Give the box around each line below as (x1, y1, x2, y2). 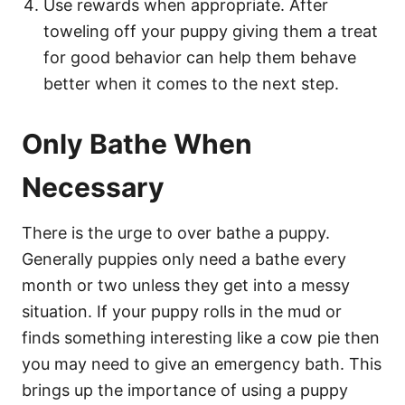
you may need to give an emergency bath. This (22, 353, 381, 373)
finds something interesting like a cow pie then (22, 327, 380, 347)
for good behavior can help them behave (43, 47, 356, 67)
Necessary (22, 170, 165, 203)
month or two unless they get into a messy (22, 275, 350, 295)
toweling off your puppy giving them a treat (43, 21, 378, 41)
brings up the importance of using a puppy (22, 380, 348, 400)
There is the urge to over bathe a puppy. (22, 222, 330, 242)
